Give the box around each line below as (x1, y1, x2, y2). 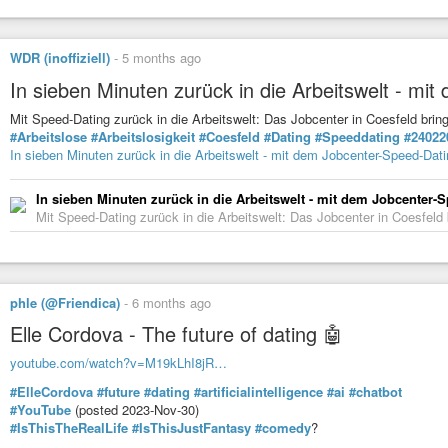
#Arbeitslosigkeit (91, 126, 195, 146)
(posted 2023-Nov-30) (71, 399, 199, 419)
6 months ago (132, 292, 211, 312)
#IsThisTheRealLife (10, 417, 128, 437)
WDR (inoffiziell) (10, 48, 110, 68)
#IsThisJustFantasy (132, 417, 251, 437)
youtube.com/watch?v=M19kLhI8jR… (10, 353, 227, 373)
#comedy (255, 417, 311, 437)
